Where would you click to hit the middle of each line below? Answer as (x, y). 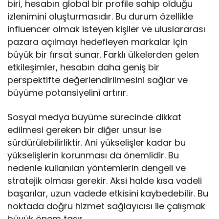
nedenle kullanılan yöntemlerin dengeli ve (97, 168)
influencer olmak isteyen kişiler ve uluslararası (107, 29)
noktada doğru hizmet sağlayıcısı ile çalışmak (107, 206)
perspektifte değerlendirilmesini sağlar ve (98, 80)
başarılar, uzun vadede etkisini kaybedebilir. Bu (108, 194)
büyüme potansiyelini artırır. (68, 93)
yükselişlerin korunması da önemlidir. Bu (93, 155)
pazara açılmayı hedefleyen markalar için (98, 42)
